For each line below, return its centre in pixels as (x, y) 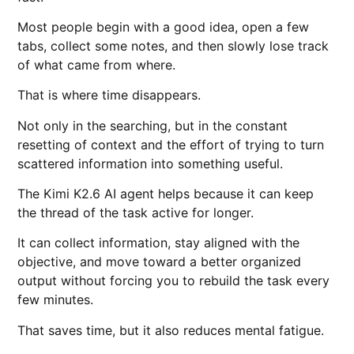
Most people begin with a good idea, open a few (164, 26)
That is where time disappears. (109, 95)
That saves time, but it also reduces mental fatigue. (171, 330)
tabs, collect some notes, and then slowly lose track (173, 45)
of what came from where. (97, 64)
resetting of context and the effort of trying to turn (171, 144)
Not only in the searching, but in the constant (153, 125)
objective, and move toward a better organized (160, 262)
